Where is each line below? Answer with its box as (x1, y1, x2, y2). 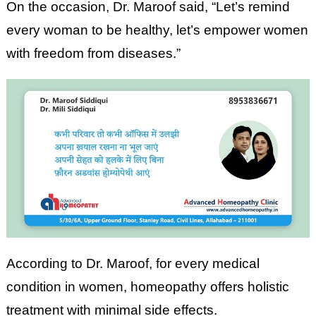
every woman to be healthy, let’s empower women (6, 23, 308, 37)
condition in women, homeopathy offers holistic (6, 279, 289, 294)
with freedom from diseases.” (6, 46, 181, 61)
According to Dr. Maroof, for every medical (6, 255, 260, 271)
